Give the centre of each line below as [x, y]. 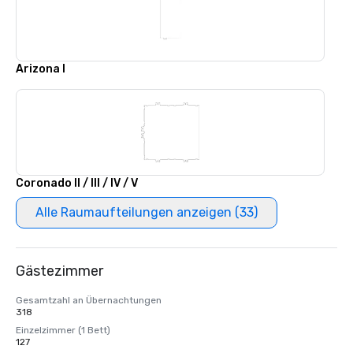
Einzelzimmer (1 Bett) [63, 330]
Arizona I [41, 69]
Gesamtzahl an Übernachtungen [89, 300]
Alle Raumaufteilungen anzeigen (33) [147, 212]
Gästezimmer [59, 271]
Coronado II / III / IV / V [77, 183]
